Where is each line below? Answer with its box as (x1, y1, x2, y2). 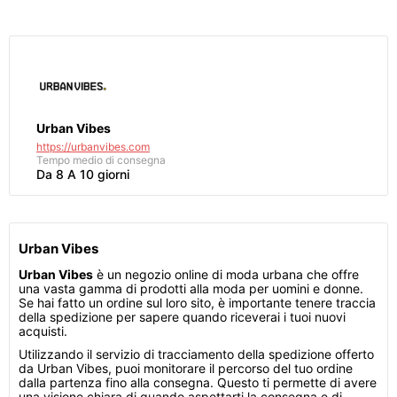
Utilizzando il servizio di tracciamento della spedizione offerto (19, 346, 374, 362)
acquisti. (19, 323, 67, 339)
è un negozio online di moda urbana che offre (93, 267, 359, 282)
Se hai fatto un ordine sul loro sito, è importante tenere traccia (19, 295, 376, 310)
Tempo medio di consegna (36, 153, 166, 167)
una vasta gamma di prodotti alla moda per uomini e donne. (19, 281, 363, 296)
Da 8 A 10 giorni (36, 167, 129, 182)
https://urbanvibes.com (36, 140, 150, 153)
